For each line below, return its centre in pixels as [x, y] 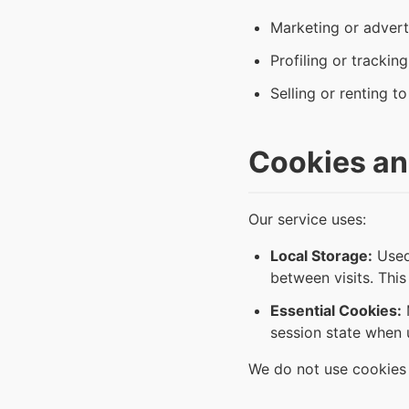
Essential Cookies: [336, 311]
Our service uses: [307, 220]
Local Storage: [321, 256]
